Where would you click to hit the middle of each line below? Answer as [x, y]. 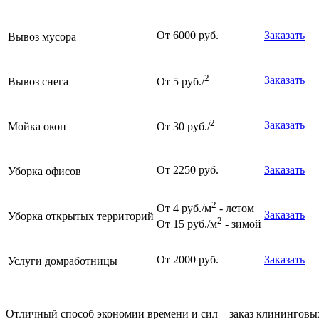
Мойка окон [37, 126]
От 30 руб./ [183, 127]
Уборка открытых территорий [81, 216]
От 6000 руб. [188, 35]
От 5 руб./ [181, 82]
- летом [235, 209]
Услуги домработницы [63, 261]
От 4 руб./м [184, 209]
